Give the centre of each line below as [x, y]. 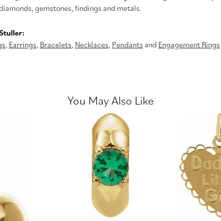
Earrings [22, 44]
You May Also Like [110, 100]
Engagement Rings [189, 44]
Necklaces [92, 44]
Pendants [127, 44]
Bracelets [55, 44]
